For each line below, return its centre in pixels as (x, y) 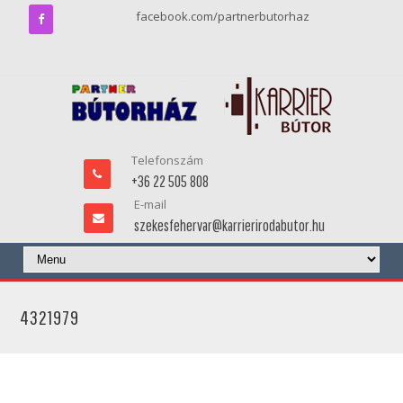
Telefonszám (167, 160)
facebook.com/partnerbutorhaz (223, 16)
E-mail (150, 204)
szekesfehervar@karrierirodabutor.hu (229, 225)
